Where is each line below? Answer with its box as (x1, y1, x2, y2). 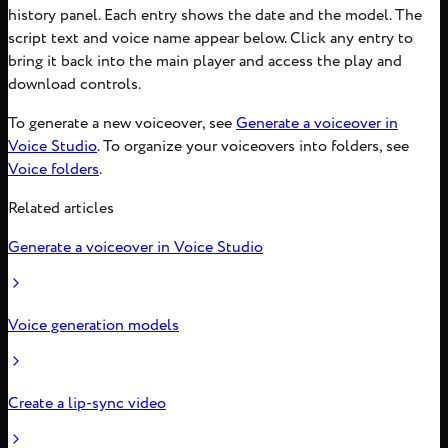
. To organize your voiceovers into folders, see (97, 135, 409, 159)
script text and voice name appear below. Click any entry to (8, 27, 413, 51)
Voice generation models (8, 314, 179, 338)
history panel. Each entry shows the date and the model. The (8, 4, 422, 28)
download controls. (8, 73, 141, 97)
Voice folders (8, 158, 99, 182)
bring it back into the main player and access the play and (8, 50, 402, 74)
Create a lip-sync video (8, 392, 166, 416)
